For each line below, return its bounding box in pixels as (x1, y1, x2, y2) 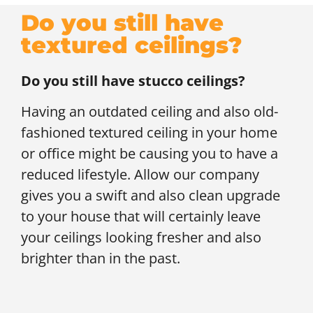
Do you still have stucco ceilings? (21, 71, 245, 90)
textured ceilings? (21, 31, 242, 59)
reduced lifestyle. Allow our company (21, 165, 259, 184)
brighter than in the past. (21, 249, 180, 268)
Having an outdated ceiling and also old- (21, 102, 278, 122)
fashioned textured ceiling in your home (21, 123, 277, 143)
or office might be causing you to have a (21, 144, 278, 163)
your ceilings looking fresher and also (21, 228, 261, 247)
